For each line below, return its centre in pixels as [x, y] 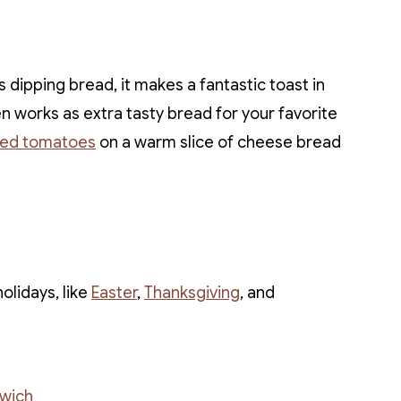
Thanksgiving [192, 293]
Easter [114, 293]
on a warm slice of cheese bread [218, 143]
